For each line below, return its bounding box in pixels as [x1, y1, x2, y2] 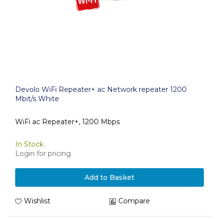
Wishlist [24, 197, 50, 205]
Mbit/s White [15, 94, 59, 103]
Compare [118, 197, 150, 205]
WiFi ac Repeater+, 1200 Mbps [15, 117, 120, 126]
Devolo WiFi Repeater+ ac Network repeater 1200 [15, 85, 187, 94]
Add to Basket [85, 173, 134, 182]
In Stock [15, 140, 44, 149]
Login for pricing [15, 149, 71, 158]
